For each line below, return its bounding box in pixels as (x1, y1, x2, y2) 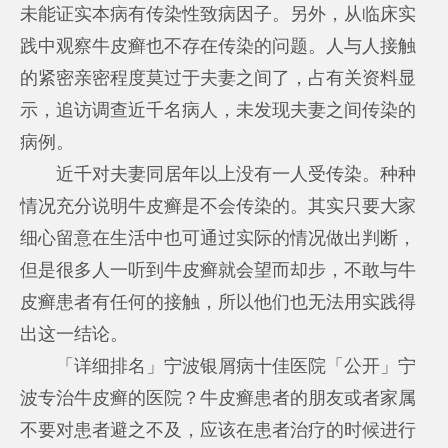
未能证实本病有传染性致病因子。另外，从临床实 (20, 3, 417, 24)
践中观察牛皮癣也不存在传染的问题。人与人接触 (20, 35, 417, 56)
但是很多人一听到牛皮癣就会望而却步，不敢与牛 (20, 259, 417, 280)
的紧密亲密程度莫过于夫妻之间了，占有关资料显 (20, 67, 417, 88)
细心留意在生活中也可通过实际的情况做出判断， (20, 227, 417, 248)
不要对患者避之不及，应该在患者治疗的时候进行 (20, 419, 417, 440)
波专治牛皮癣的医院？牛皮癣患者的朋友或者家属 (20, 387, 417, 408)
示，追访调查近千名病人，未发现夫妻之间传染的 (20, 99, 417, 120)
